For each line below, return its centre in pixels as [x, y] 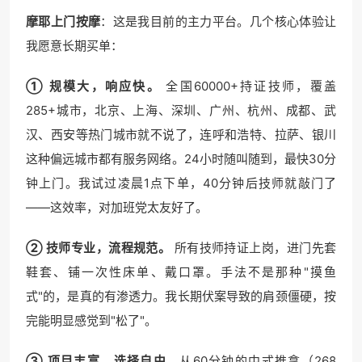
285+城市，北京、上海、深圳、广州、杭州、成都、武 [181, 111]
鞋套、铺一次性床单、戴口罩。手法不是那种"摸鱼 [181, 272]
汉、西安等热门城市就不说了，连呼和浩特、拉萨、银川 [181, 135]
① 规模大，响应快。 [93, 86]
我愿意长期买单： [74, 46]
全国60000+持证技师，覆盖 [249, 86]
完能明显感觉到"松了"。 [91, 321]
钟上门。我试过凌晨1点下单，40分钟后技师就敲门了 [181, 183]
